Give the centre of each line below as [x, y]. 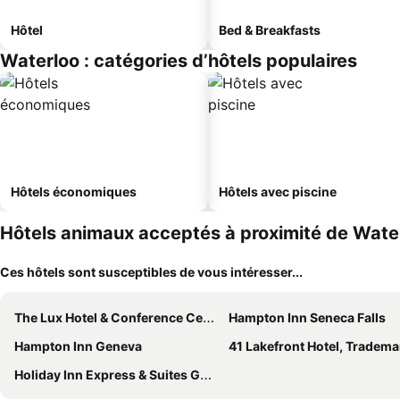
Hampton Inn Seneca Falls [307, 317]
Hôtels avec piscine [278, 192]
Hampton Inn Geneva [78, 346]
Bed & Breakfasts [270, 30]
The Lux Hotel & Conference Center [108, 317]
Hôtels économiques [74, 192]
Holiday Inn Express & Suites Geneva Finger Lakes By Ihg [107, 375]
